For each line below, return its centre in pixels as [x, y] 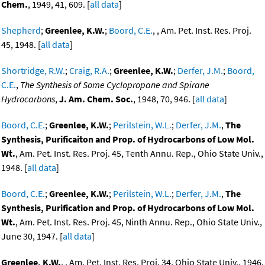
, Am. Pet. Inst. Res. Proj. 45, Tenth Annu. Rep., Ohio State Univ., [139, 153]
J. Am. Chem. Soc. [96, 99]
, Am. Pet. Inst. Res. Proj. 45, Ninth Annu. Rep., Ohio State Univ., [139, 222]
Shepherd [21, 30]
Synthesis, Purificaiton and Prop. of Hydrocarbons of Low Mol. [128, 139]
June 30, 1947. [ [32, 236]
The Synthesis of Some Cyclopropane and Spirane [115, 85]
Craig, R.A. [89, 71]
